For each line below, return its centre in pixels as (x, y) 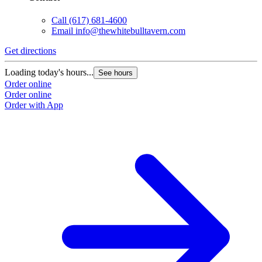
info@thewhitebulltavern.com (130, 31)
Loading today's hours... (49, 73)
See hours (116, 73)
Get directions (30, 51)
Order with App (34, 105)
